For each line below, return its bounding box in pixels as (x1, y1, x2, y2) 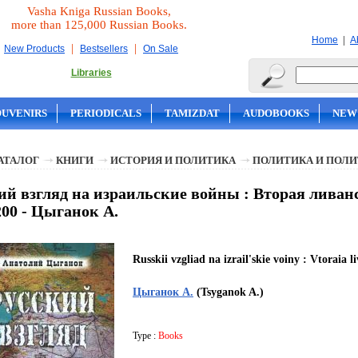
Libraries (70, 67, 112, 78)
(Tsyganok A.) (193, 285, 264, 299)
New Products (4, 43, 65, 54)
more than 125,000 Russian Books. (11, 18, 187, 31)
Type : (133, 330, 158, 342)
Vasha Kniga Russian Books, (27, 5, 171, 18)
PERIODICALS (70, 107, 141, 119)
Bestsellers (80, 43, 128, 54)
